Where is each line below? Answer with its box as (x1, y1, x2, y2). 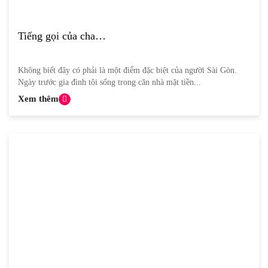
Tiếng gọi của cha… (18, 30, 106, 42)
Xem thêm (18, 94, 59, 104)
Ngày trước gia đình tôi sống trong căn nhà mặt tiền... (18, 78, 201, 87)
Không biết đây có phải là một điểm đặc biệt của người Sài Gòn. (18, 66, 237, 75)
